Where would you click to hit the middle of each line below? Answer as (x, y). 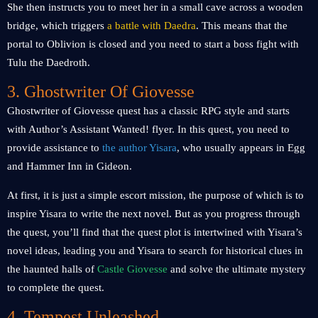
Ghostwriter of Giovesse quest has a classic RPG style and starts (148, 111)
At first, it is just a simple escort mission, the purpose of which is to (155, 195)
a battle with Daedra (152, 26)
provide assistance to (55, 148)
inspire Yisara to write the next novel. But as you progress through (154, 214)
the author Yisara (139, 148)
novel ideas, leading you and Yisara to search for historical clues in (155, 251)
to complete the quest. (56, 287)
